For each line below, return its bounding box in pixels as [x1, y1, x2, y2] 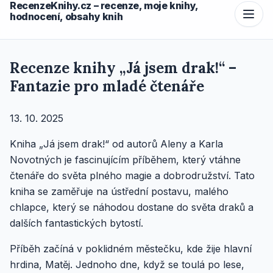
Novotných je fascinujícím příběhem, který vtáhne [10, 154, 241, 166]
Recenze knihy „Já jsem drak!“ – [10, 58, 236, 77]
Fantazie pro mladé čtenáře [10, 77, 204, 96]
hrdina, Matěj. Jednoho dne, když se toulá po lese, [10, 258, 244, 271]
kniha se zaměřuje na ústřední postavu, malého [10, 185, 229, 197]
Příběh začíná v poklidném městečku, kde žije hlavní [10, 243, 252, 255]
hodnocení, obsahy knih [10, 10, 123, 23]
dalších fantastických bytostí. [10, 217, 143, 229]
